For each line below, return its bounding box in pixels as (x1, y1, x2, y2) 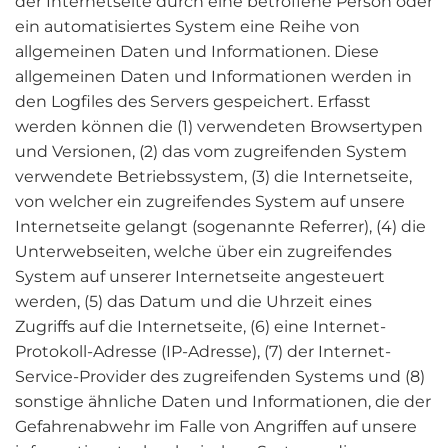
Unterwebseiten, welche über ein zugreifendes (15, 242, 392, 261)
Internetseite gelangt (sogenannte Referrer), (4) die (15, 217, 426, 236)
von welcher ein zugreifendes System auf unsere (15, 192, 405, 211)
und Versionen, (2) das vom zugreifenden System (15, 142, 407, 161)
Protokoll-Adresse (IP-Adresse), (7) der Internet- (15, 342, 391, 361)
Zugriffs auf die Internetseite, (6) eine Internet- (15, 317, 386, 336)
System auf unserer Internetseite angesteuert (15, 267, 385, 286)
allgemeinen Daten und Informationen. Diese (15, 42, 379, 61)
